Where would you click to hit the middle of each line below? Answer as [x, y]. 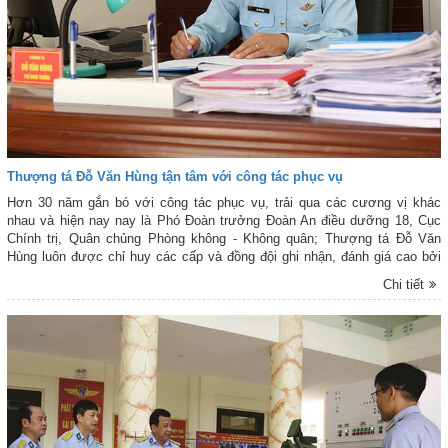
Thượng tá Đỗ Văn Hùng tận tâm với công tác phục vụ [175, 177]
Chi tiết [404, 285]
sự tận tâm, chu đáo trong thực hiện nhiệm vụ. [142, 275]
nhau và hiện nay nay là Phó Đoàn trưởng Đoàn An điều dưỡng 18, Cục [224, 221]
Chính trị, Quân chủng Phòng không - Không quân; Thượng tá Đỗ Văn [224, 239]
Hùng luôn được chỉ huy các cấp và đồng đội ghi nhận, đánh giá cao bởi [224, 257]
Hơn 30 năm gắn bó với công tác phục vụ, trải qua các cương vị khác [224, 203]
